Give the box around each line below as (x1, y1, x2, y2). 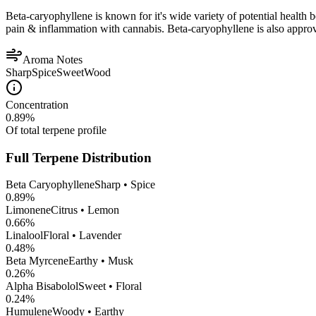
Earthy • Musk (68, 255, 133, 267)
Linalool (6, 229, 43, 242)
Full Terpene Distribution (6, 150, 152, 165)
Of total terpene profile (6, 124, 107, 137)
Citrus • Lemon (51, 204, 119, 217)
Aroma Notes (23, 54, 83, 66)
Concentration (6, 99, 68, 111)
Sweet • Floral (78, 280, 142, 293)
